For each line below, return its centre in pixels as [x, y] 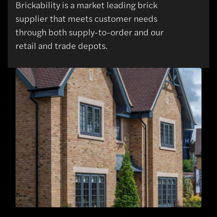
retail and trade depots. [62, 45]
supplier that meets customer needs [86, 18]
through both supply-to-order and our [90, 31]
